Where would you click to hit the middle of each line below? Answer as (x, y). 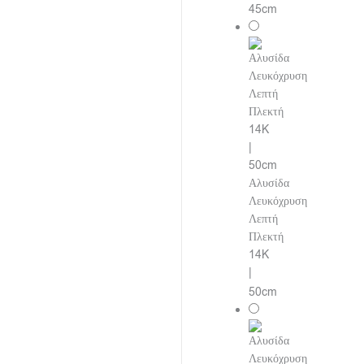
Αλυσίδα (269, 183)
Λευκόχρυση (278, 201)
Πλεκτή (266, 236)
